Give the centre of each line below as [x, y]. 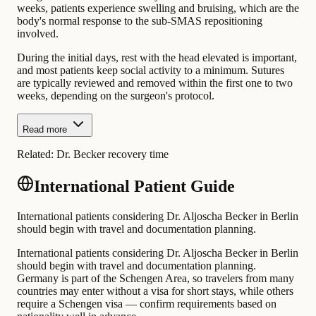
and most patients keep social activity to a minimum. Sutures [151, 71]
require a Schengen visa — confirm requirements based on [147, 304]
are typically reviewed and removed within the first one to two [155, 83]
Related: [37, 154]
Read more [45, 130]
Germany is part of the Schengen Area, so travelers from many [156, 279]
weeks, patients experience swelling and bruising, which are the [158, 8]
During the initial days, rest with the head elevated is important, [157, 58]
